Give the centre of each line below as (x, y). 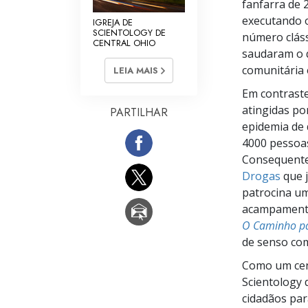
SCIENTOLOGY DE (129, 32)
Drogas (261, 176)
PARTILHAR (139, 113)
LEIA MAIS (137, 71)
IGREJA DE (113, 22)
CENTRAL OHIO (124, 43)
